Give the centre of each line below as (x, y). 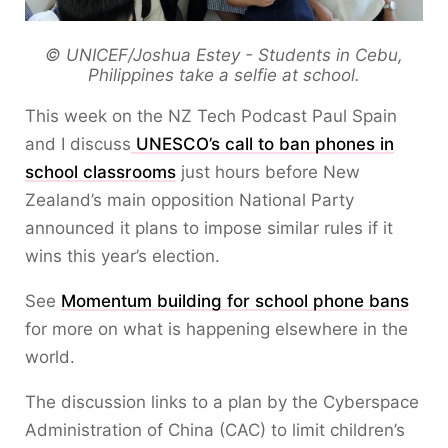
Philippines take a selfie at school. (224, 75)
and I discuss (78, 144)
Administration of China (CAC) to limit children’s (215, 430)
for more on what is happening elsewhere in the (216, 329)
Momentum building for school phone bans (235, 301)
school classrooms (100, 172)
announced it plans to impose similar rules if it (209, 228)
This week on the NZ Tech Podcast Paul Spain (211, 116)
